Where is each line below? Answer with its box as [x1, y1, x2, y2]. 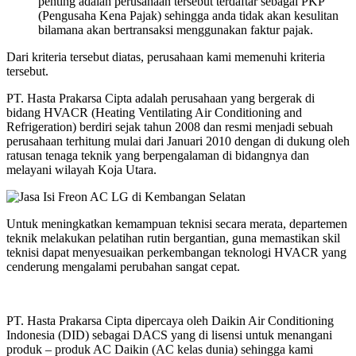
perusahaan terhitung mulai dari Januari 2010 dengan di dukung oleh [6, 133, 350, 148]
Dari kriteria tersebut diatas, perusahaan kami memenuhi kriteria [6, 49, 325, 64]
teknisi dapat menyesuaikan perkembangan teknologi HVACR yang [6, 245, 346, 259]
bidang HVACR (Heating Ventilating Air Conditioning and [6, 105, 302, 119]
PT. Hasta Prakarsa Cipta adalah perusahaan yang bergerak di [6, 91, 315, 105]
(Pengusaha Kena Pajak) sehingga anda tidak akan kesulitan [38, 8, 339, 22]
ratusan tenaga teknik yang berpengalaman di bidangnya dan [6, 148, 309, 162]
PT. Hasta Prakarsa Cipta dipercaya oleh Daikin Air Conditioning [6, 313, 334, 327]
